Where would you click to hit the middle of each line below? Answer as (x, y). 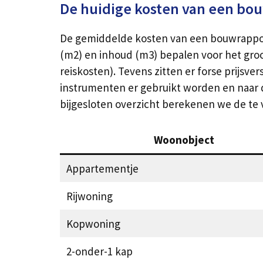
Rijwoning (89, 196)
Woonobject (184, 139)
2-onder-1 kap (99, 251)
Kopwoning (93, 223)
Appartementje (102, 168)
